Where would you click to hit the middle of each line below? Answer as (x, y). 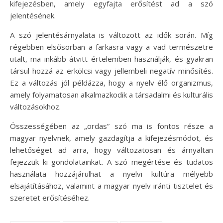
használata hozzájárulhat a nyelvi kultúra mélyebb (111, 173)
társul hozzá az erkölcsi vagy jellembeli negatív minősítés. (111, 70)
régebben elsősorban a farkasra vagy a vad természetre (111, 47)
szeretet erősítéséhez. (50, 197)
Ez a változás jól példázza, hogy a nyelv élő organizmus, (111, 82)
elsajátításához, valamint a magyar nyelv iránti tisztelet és (111, 185)
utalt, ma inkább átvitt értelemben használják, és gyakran (111, 58)
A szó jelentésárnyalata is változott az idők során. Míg (111, 35)
